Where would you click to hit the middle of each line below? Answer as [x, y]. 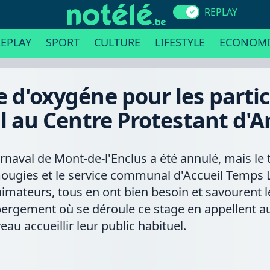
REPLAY [221, 12]
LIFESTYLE [180, 42]
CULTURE [117, 42]
